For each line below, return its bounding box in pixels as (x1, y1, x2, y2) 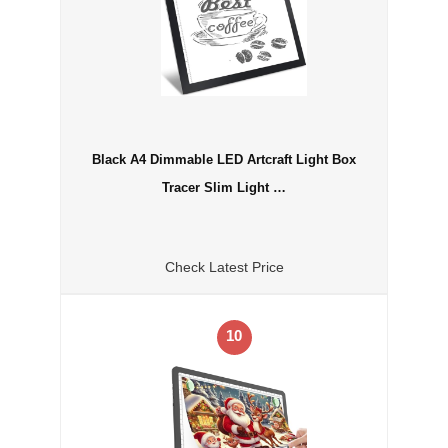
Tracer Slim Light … (162, 179, 286, 195)
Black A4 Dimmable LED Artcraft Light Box (92, 151, 356, 167)
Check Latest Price (164, 258, 284, 275)
